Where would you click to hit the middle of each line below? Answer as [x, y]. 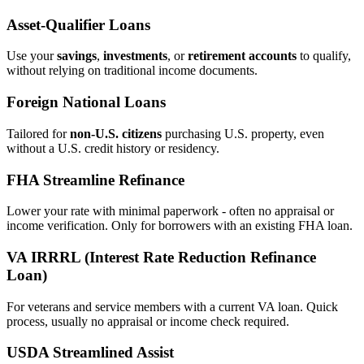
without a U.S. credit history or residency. [113, 148]
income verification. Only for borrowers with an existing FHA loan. [180, 226]
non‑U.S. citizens [116, 133]
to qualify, [324, 56]
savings [77, 56]
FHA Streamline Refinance [95, 180]
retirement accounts [242, 56]
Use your [32, 56]
